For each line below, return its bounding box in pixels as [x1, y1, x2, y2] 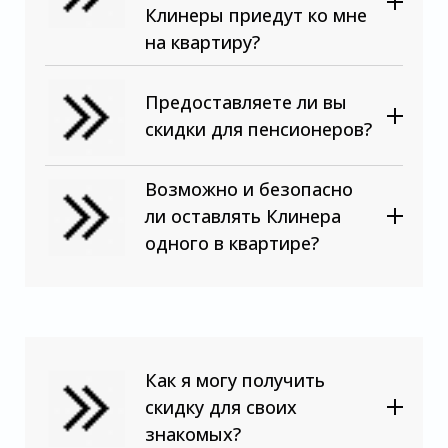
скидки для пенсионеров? [145, 116, 372, 141]
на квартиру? [145, 29, 260, 54]
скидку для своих [145, 394, 297, 419]
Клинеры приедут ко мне [145, 2, 367, 27]
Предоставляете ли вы [145, 89, 347, 114]
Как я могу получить [145, 367, 325, 392]
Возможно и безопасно [145, 176, 353, 201]
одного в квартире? [145, 230, 319, 255]
